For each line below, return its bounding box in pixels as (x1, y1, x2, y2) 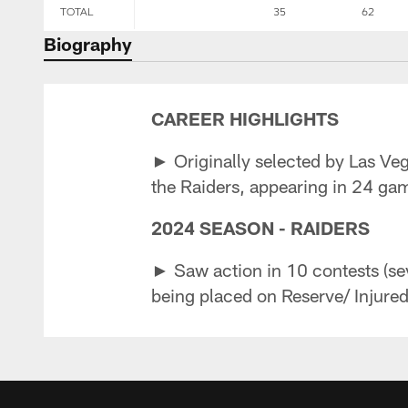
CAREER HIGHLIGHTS (151, 107, 339, 129)
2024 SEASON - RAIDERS (151, 217, 370, 239)
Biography (44, 33, 132, 55)
